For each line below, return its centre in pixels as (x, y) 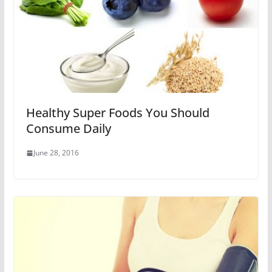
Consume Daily (68, 129)
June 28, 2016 (56, 153)
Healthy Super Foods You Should (117, 113)
